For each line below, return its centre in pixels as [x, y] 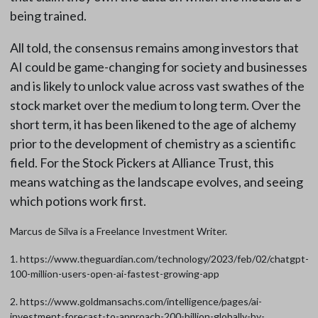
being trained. [48, 16]
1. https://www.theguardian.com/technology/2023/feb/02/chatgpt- [159, 259]
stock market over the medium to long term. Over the [155, 105]
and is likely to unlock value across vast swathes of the [157, 86]
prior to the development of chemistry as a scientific [153, 144]
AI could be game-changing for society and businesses [158, 67]
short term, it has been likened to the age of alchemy [153, 125]
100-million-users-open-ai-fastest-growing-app [114, 274]
